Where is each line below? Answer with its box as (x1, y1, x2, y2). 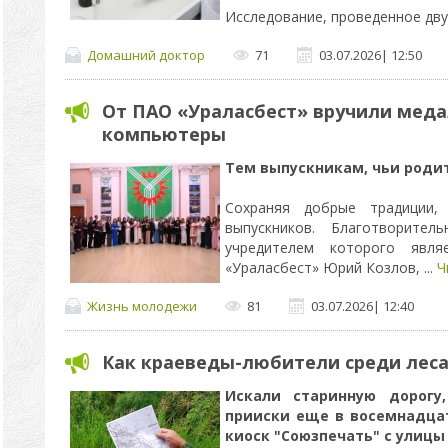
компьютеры (101, 122, 226, 146)
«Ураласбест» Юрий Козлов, (224, 258, 424, 277)
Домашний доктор (86, 45, 205, 64)
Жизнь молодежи (86, 296, 197, 315)
